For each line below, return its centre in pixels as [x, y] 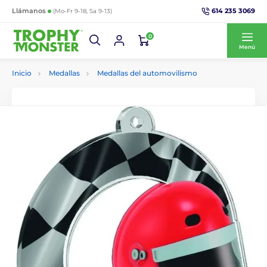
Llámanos [30, 11]
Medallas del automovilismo [147, 73]
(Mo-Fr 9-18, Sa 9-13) [83, 11]
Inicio [22, 73]
